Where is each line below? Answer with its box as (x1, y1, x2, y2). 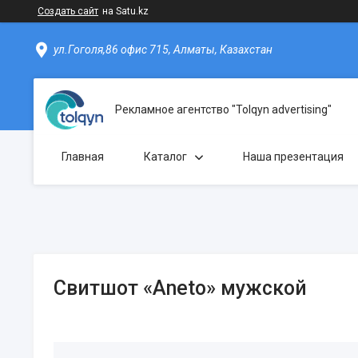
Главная (62, 150, 104, 163)
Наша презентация (243, 150, 344, 163)
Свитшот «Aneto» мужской (54, 276, 307, 300)
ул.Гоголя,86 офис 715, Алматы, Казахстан (54, 43, 272, 56)
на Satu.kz (102, 6, 149, 17)
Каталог (144, 150, 187, 163)
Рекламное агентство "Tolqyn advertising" (115, 103, 332, 116)
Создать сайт (38, 6, 98, 17)
